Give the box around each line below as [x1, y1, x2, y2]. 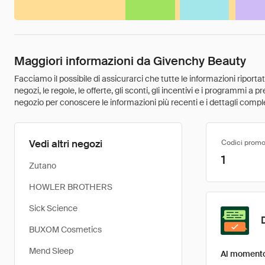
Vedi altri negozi [29, 137, 102, 150]
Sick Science [29, 203, 77, 214]
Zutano [29, 160, 56, 171]
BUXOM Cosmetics [29, 224, 102, 235]
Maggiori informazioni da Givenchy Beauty [14, 53, 246, 69]
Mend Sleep [29, 245, 73, 256]
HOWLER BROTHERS [29, 182, 112, 192]
